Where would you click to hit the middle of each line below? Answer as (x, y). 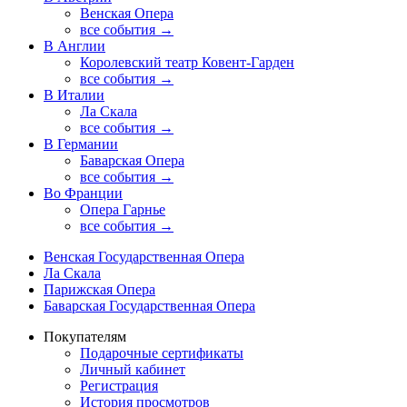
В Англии (74, 46)
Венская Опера (127, 14)
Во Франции (83, 194)
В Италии (74, 95)
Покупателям (85, 337)
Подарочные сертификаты (162, 353)
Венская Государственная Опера (144, 257)
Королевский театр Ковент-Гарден (187, 63)
